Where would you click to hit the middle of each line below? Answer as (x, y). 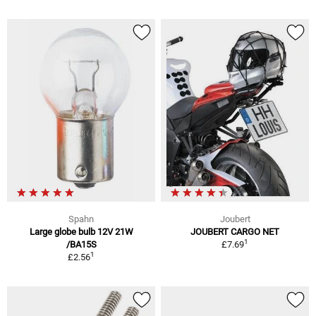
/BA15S (81, 244)
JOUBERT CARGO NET (235, 231)
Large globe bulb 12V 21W (81, 231)
